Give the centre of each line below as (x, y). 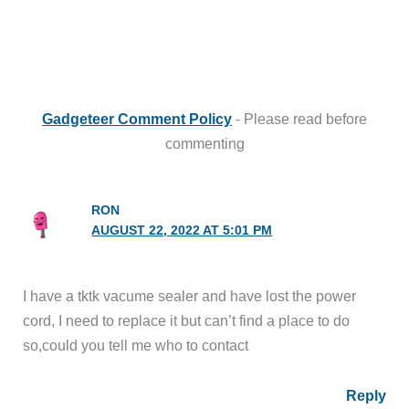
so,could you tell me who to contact (136, 345)
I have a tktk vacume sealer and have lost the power (190, 295)
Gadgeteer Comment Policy (137, 118)
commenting (204, 143)
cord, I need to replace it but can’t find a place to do (187, 320)
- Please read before (299, 118)
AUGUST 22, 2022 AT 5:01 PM (182, 230)
